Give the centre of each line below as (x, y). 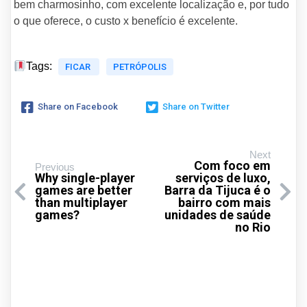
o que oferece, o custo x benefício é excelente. (126, 21)
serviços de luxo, (223, 178)
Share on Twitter (196, 107)
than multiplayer (81, 203)
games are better (84, 191)
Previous (55, 167)
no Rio (253, 228)
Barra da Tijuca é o (218, 191)
